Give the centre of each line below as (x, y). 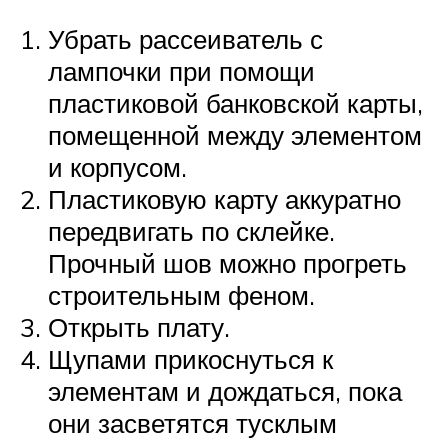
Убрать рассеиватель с (185, 39)
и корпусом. (117, 167)
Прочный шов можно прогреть (227, 263)
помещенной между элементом (235, 135)
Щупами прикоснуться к (190, 359)
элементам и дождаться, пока (225, 391)
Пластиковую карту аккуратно (224, 199)
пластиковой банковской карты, (235, 103)
